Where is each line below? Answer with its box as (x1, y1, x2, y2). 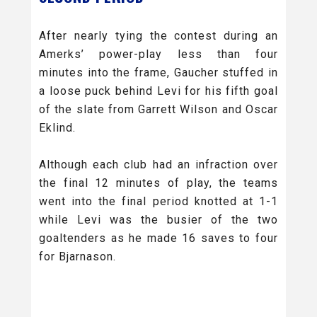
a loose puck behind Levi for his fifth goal (39, 83, 278, 98)
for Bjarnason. (39, 249, 116, 263)
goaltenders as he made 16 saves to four (39, 231, 278, 245)
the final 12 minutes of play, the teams (39, 175, 278, 190)
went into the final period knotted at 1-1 (39, 194, 278, 208)
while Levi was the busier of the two (39, 212, 278, 226)
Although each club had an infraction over (39, 157, 278, 171)
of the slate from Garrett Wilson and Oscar (39, 102, 278, 116)
